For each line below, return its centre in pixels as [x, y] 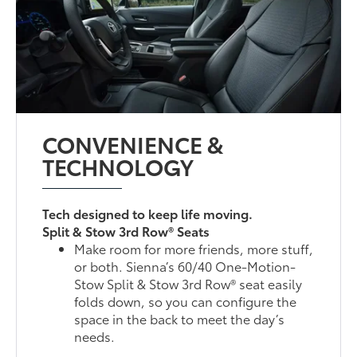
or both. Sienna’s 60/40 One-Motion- [185, 266]
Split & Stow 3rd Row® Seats [126, 231]
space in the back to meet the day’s [180, 319]
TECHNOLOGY [118, 166]
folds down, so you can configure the [186, 301]
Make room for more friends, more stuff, [194, 249]
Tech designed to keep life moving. [148, 214]
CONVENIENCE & [133, 144]
